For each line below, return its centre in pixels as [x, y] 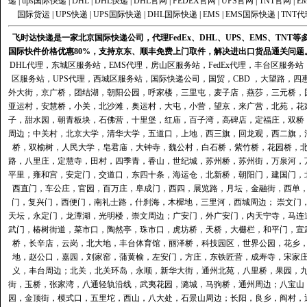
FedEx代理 [227, 65]
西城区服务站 [118, 79]
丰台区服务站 [279, 65]
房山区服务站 [175, 65]
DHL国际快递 [172, 14]
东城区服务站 [76, 65]
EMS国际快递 [250, 14]
